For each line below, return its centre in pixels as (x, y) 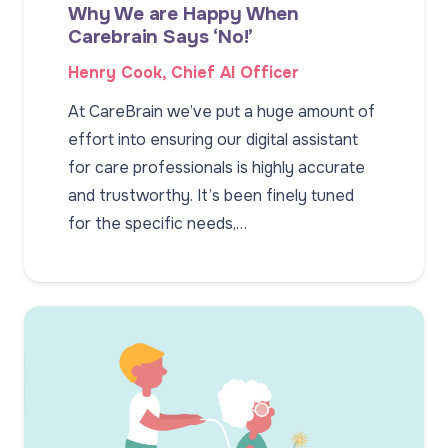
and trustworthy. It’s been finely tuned (211, 196)
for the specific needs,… (157, 224)
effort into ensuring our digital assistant (213, 140)
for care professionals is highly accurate (216, 168)
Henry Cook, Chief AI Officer (183, 72)
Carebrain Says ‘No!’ (163, 36)
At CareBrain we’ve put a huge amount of (221, 112)
